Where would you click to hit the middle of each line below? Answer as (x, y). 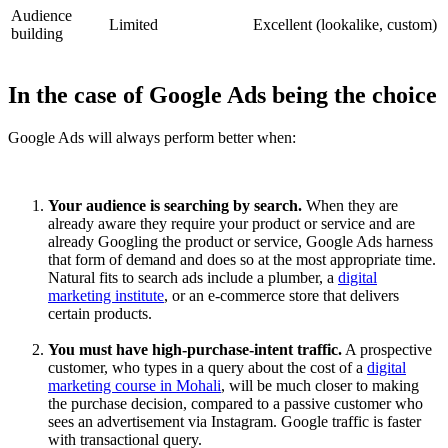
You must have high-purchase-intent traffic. (195, 350)
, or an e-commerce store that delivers (281, 296)
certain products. (100, 314)
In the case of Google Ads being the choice (222, 95)
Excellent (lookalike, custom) (345, 25)
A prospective (387, 350)
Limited (133, 25)
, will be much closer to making (320, 386)
